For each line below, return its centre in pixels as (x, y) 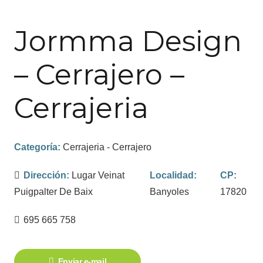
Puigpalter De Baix (53, 191)
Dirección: (48, 175)
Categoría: (38, 147)
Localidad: (173, 175)
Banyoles (170, 191)
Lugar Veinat (98, 175)
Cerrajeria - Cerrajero (107, 147)
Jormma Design (128, 41)
